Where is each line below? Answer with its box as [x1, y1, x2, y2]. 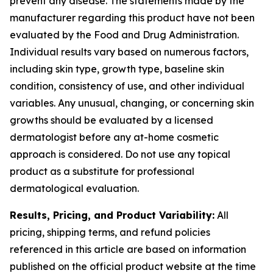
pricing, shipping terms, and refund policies [10, 226, 210, 238]
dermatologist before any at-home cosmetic [10, 131, 219, 143]
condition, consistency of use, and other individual [10, 80, 244, 92]
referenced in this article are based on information [10, 243, 246, 255]
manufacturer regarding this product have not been [10, 12, 255, 24]
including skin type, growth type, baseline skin [10, 63, 224, 75]
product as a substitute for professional [10, 165, 194, 177]
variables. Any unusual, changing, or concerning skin [10, 97, 254, 109]
